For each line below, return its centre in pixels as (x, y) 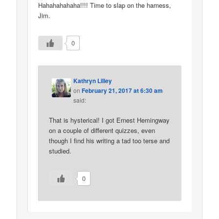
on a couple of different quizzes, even (102, 131)
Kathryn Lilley (93, 81)
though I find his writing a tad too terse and (109, 141)
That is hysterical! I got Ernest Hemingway (109, 120)
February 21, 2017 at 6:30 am (122, 91)
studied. (60, 151)
